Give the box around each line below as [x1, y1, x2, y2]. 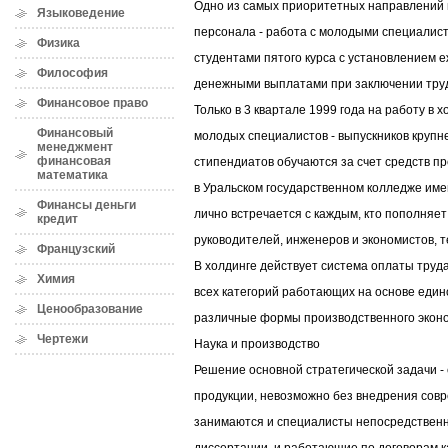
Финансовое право [37, 96, 148, 110]
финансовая [37, 154, 111, 168]
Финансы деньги [37, 198, 136, 212]
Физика [37, 36, 80, 50]
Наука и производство [194, 337, 320, 352]
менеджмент [37, 140, 113, 154]
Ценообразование [37, 302, 143, 316]
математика [37, 168, 108, 182]
